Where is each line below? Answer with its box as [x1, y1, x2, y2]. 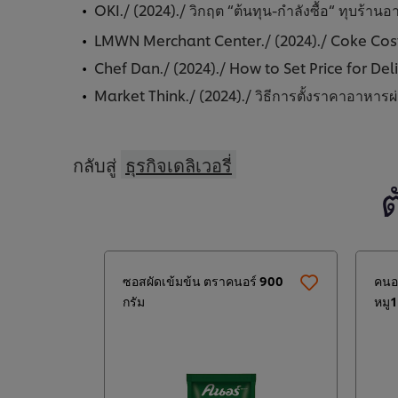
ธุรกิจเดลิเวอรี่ [125, 152, 232, 178]
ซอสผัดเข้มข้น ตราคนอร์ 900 [123, 272, 283, 290]
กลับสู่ [73, 152, 121, 178]
